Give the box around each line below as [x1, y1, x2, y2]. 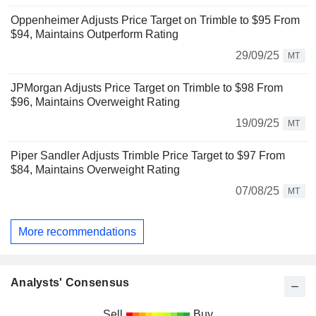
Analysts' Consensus [11, 276, 130, 289]
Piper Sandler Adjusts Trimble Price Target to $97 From [11, 150, 285, 162]
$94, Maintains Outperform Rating [11, 28, 178, 40]
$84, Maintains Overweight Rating [11, 164, 180, 176]
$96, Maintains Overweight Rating [11, 96, 180, 108]
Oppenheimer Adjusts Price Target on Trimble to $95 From [11, 14, 300, 26]
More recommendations [18, 225, 136, 238]
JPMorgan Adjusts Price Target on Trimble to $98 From [11, 82, 283, 94]
